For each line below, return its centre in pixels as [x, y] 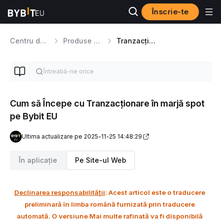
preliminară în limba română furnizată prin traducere [110, 204]
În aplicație [38, 160]
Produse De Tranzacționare [97, 41]
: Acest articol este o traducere [155, 192]
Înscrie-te [170, 12]
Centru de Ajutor [43, 41]
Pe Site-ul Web [101, 160]
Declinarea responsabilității [60, 192]
